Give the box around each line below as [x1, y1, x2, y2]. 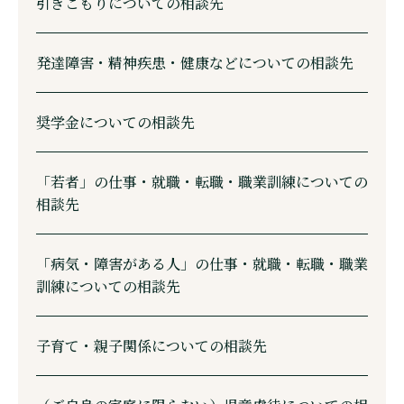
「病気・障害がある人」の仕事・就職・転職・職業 [36, 252, 368, 274]
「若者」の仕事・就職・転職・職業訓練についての [36, 170, 368, 192]
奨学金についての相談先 [36, 111, 195, 133]
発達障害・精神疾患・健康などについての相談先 [36, 51, 353, 73]
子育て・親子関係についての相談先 [36, 335, 267, 356]
